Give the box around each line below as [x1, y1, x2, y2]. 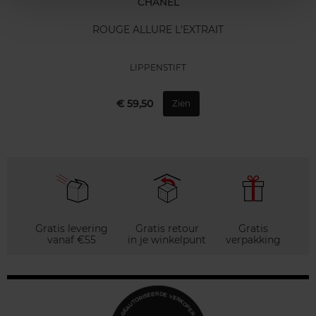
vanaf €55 [47, 233, 96, 246]
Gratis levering [35, 221, 108, 235]
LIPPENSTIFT [130, 62, 186, 73]
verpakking [226, 233, 281, 246]
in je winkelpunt [128, 233, 206, 246]
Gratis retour [135, 221, 199, 235]
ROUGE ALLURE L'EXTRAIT [92, 23, 224, 36]
